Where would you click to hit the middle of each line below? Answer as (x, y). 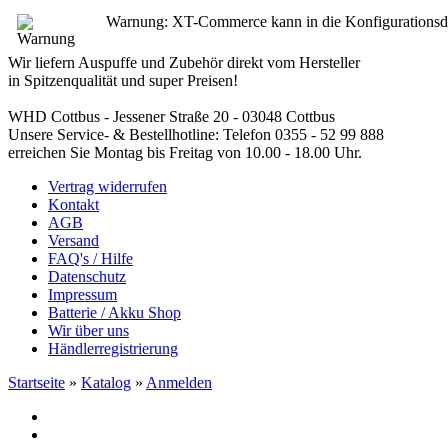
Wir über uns (88, 330)
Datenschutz (87, 276)
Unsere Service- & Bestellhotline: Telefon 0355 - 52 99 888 (196, 134)
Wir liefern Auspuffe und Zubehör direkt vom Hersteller (184, 62)
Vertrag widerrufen (107, 186)
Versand (73, 240)
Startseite (36, 382)
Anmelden (179, 382)
